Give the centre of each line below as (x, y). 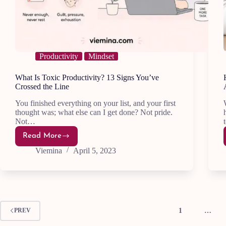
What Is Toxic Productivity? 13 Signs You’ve (87, 78)
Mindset (101, 56)
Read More (42, 136)
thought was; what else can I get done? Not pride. (94, 112)
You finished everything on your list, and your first (95, 103)
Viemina (49, 150)
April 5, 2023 (95, 150)
